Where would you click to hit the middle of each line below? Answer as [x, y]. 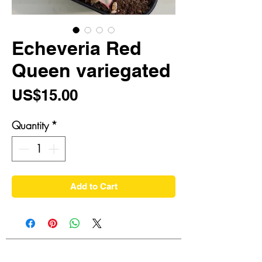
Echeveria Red [77, 48]
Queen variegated [91, 70]
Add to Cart [94, 186]
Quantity [30, 125]
